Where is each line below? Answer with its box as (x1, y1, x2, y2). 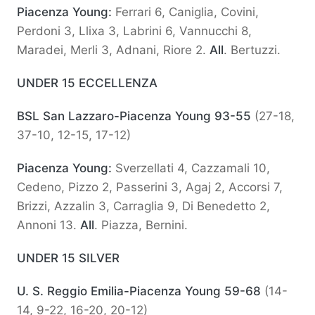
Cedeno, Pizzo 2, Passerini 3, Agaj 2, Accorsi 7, (17, 180, 283, 195)
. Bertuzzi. (224, 43, 281, 58)
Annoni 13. (17, 218, 80, 233)
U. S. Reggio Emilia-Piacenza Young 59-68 (17, 284, 264, 299)
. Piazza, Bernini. (94, 218, 188, 233)
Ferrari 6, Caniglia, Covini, (112, 5, 259, 20)
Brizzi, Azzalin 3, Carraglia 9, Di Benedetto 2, (17, 199, 270, 214)
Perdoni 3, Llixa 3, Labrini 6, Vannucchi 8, (17, 24, 252, 39)
